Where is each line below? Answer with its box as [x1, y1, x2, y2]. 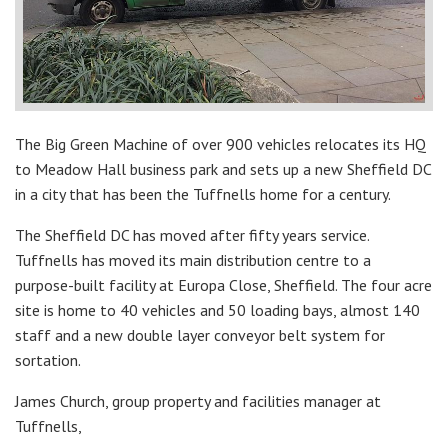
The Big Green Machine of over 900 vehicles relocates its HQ [15, 134, 426, 155]
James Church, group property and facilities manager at [15, 391, 381, 412]
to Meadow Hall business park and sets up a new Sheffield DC [15, 159, 431, 180]
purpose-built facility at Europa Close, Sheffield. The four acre [15, 275, 432, 296]
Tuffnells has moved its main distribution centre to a [15, 250, 371, 271]
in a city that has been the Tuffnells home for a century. [15, 184, 391, 205]
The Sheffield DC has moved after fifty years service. [15, 225, 369, 246]
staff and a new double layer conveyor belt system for [15, 325, 385, 346]
